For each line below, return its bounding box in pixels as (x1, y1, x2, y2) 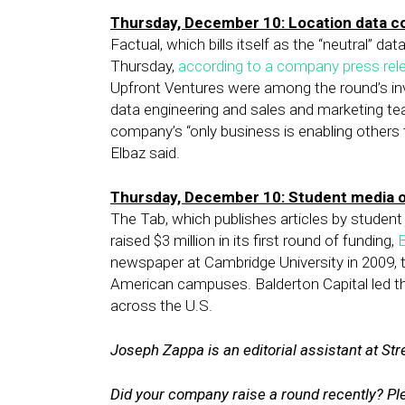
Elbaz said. (110, 144, 180, 162)
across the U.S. (110, 297, 212, 315)
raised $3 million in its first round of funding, (110, 231, 398, 250)
